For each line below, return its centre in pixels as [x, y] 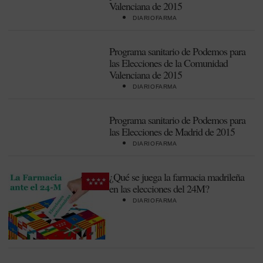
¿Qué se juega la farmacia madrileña [177, 177]
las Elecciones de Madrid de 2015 [172, 131]
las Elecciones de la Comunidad [168, 63]
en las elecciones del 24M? [159, 188]
